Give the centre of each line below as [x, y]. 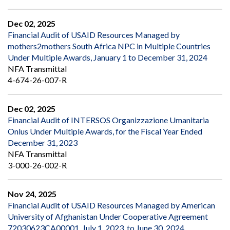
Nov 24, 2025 [32, 194]
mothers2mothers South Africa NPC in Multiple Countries [109, 46]
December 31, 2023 [43, 143]
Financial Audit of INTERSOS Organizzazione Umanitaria [108, 120]
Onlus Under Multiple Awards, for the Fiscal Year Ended [105, 131]
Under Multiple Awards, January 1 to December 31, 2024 [108, 57]
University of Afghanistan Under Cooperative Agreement [108, 217]
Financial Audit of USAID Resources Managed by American [111, 205]
